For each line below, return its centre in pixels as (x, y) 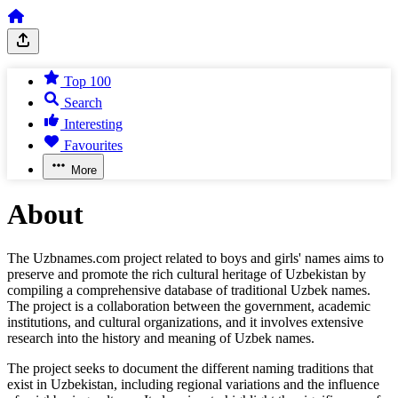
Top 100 (88, 81)
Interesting (93, 124)
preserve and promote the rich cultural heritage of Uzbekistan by (187, 274)
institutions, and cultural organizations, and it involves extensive (185, 322)
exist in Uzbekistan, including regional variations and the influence (193, 384)
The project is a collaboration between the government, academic (189, 306)
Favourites (93, 145)
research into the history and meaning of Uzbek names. (161, 338)
